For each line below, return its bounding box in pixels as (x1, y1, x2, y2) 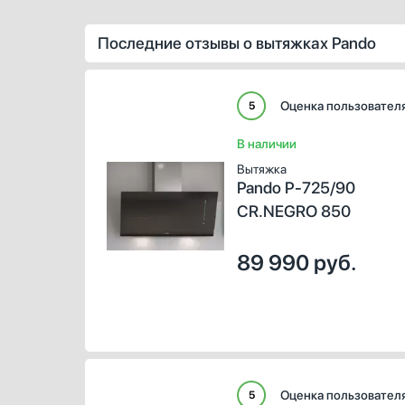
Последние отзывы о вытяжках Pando (98, 33, 376, 52)
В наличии (237, 137, 297, 151)
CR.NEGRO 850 (237, 202, 351, 221)
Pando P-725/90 (237, 178, 355, 197)
